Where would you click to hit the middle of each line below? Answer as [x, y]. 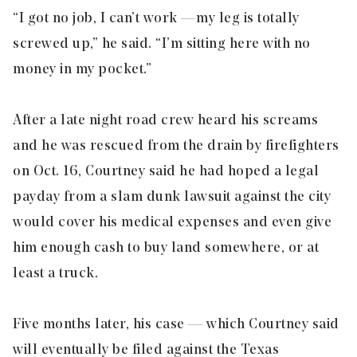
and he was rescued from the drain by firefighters [176, 146]
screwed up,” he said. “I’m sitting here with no [162, 44]
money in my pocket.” [82, 69]
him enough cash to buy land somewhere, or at [166, 248]
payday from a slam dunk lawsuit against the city [172, 197]
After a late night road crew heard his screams [165, 120]
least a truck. [55, 273]
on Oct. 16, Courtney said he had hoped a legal [166, 171]
